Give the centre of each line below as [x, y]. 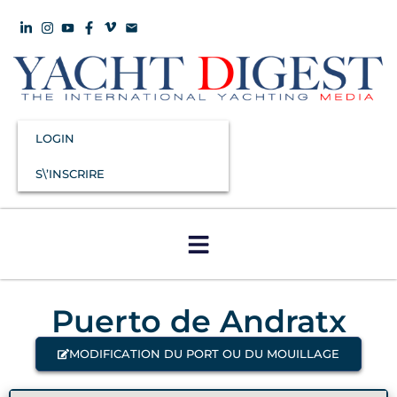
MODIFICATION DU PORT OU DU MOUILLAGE [204, 354]
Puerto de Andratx [198, 322]
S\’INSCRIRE [70, 174]
